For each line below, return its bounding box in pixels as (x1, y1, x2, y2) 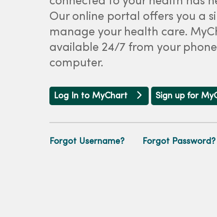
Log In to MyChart (54, 92, 130, 100)
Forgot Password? (142, 138, 216, 146)
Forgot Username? (49, 138, 124, 146)
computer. (49, 58, 103, 69)
